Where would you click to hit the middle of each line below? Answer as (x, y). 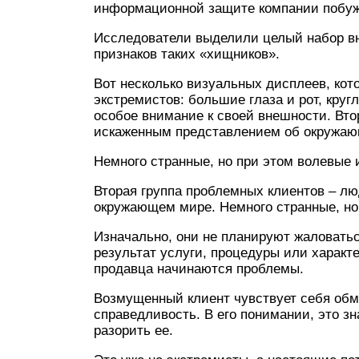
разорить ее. (133, 331)
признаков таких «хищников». (187, 54)
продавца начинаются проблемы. (199, 269)
